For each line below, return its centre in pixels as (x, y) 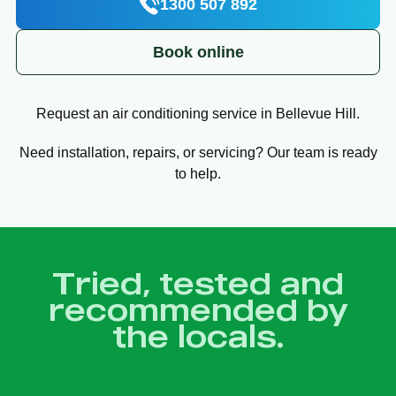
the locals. (198, 335)
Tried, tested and (198, 282)
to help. (198, 173)
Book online (198, 52)
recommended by (198, 308)
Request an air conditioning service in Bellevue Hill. (198, 113)
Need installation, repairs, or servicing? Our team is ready (198, 152)
